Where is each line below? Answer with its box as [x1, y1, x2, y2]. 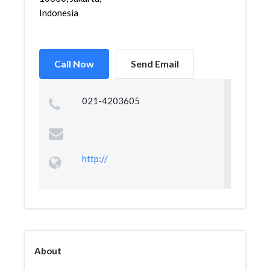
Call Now [54, 58, 94, 69]
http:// [81, 153, 108, 164]
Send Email [131, 58, 179, 69]
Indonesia [39, 7, 78, 18]
